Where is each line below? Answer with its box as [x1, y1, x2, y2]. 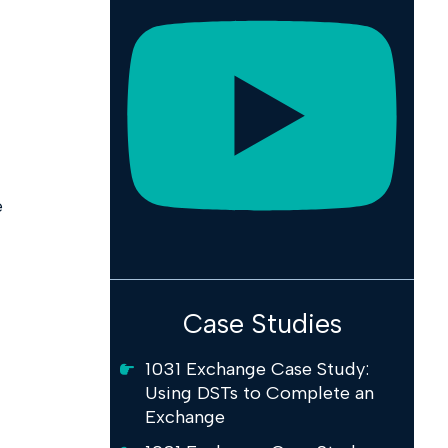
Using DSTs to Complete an [145, 381, 375, 404]
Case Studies [182, 307, 342, 340]
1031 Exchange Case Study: [145, 357, 370, 380]
